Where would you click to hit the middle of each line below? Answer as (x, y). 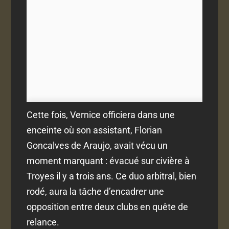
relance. (43, 222)
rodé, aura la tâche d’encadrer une (96, 192)
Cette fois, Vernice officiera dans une (101, 115)
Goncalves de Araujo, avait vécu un (97, 146)
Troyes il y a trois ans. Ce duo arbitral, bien (112, 176)
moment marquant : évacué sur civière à (108, 161)
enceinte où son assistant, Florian (95, 130)
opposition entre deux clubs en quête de (108, 207)
